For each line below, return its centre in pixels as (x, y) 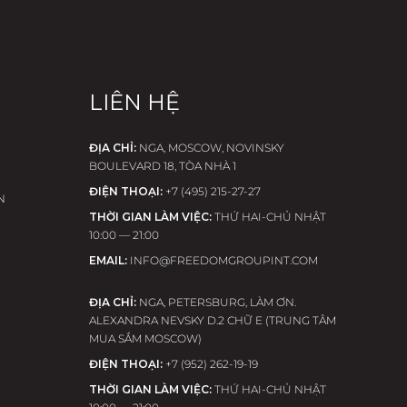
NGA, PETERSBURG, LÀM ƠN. (217, 302)
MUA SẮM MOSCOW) (145, 338)
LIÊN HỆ (134, 102)
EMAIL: (109, 260)
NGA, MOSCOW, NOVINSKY (211, 147)
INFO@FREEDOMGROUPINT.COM (223, 260)
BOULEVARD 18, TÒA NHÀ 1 (162, 165)
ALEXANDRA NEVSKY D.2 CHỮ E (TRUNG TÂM (212, 320)
